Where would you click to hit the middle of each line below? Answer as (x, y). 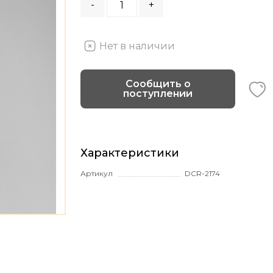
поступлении (158, 94)
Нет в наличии (137, 46)
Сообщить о (158, 84)
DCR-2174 (202, 173)
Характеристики (130, 153)
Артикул (97, 173)
